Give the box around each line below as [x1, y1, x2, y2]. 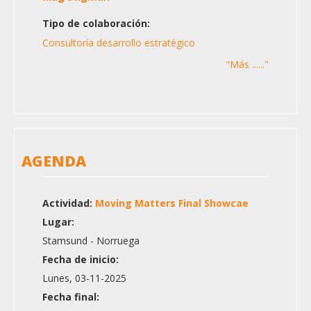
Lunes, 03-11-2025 [42, 271, 126, 285]
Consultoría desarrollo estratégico [42, 36, 195, 50]
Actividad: [42, 196, 95, 210]
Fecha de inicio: [42, 253, 119, 267]
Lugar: [42, 215, 74, 229]
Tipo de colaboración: [42, 17, 150, 31]
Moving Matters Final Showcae [95, 196, 249, 210]
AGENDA [22, 151, 86, 171]
